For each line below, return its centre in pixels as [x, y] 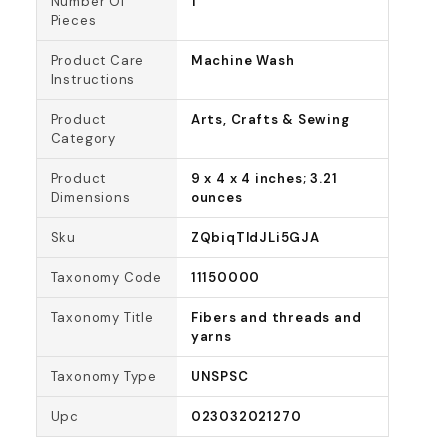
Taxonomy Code [106, 277]
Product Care [97, 60]
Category [83, 138]
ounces [216, 197]
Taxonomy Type [103, 376]
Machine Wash [242, 60]
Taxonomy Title [102, 317]
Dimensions [90, 197]
